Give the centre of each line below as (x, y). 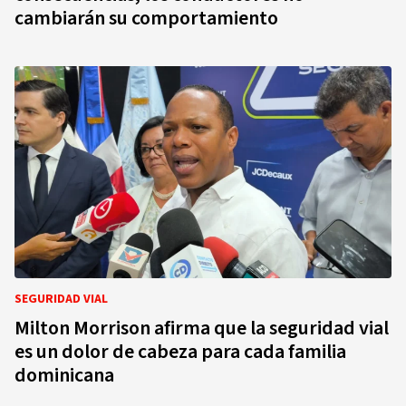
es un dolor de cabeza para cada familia (180, 352)
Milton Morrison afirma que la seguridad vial (202, 328)
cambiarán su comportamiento (146, 18)
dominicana (64, 375)
